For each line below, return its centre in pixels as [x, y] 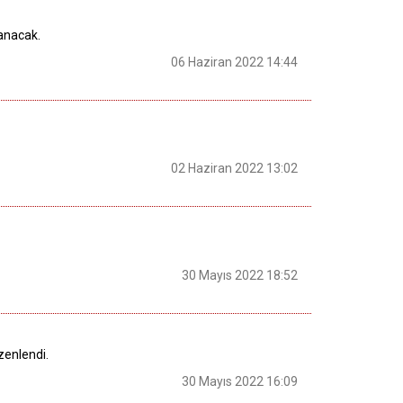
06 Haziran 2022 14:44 [234, 62]
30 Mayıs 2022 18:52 [240, 275]
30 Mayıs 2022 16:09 [240, 382]
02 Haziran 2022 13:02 [234, 169]
